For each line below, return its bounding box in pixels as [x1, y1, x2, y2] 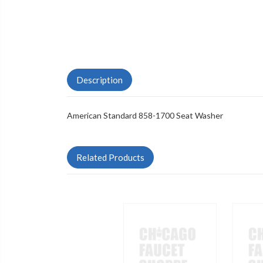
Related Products [76, 152, 144, 163]
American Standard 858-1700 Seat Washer [67, 110, 223, 121]
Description [76, 75, 123, 86]
